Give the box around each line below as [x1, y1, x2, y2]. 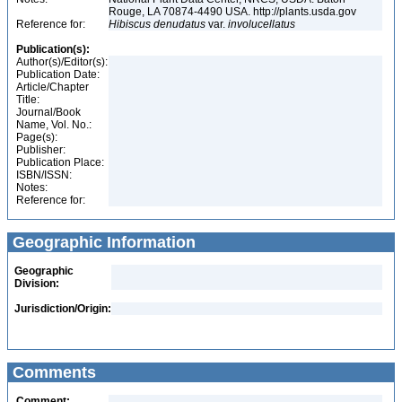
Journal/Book [16, 106, 81, 118]
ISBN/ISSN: [16, 169, 72, 181]
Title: [16, 93, 39, 106]
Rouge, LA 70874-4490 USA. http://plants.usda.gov [109, 5, 359, 18]
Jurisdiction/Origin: [14, 302, 111, 315]
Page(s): [16, 131, 57, 144]
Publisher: [16, 144, 66, 156]
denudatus [153, 18, 205, 31]
